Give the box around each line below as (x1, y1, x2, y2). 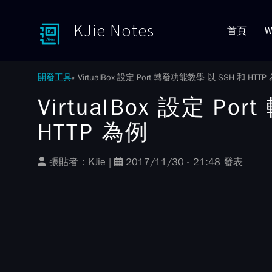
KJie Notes (73, 19, 154, 41)
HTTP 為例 (38, 118, 149, 146)
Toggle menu (37, 62, 85, 73)
